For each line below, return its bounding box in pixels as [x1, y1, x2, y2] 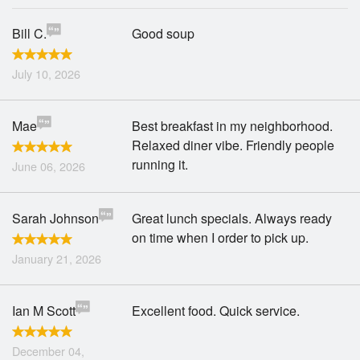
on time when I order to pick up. [132, 228, 309, 247]
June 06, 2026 [12, 157, 85, 174]
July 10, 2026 [12, 65, 80, 82]
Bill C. [12, 24, 47, 43]
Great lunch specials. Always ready [132, 209, 333, 227]
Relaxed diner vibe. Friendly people [132, 136, 335, 154]
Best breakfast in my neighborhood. [132, 117, 333, 135]
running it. [132, 155, 189, 174]
